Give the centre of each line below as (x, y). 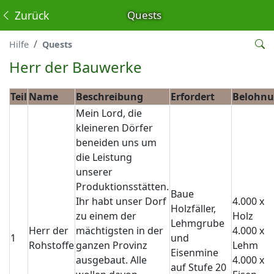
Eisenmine (194, 253)
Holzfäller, (193, 209)
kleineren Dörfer (114, 128)
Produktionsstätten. (122, 187)
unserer (94, 172)
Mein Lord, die (109, 113)
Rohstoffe (51, 245)
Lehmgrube (198, 223)
